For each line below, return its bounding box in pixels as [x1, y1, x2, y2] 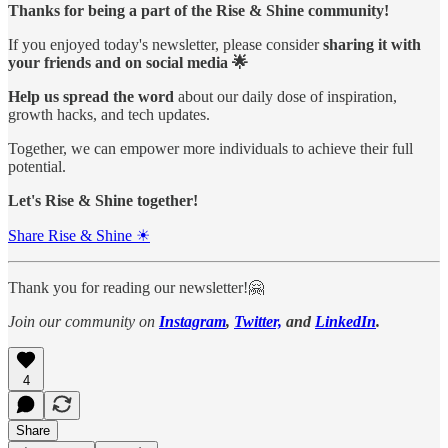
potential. [8, 158, 66, 176]
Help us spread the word [8, 88, 174, 106]
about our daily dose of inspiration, [174, 88, 397, 106]
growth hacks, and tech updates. [8, 106, 210, 124]
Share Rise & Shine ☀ [8, 227, 150, 245]
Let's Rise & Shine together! [8, 192, 198, 210]
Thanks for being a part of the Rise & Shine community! [8, 2, 389, 20]
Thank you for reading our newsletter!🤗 [8, 279, 264, 297]
